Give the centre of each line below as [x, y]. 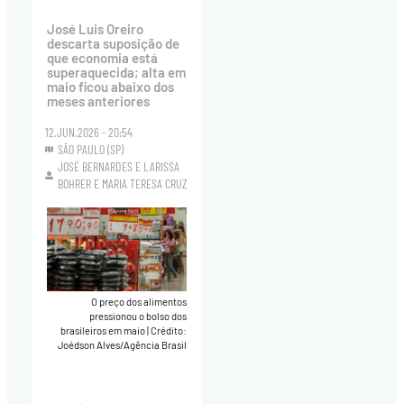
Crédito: [169, 330]
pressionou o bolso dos [138, 316]
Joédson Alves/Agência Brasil [123, 344]
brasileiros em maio [104, 330]
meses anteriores [98, 101]
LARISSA [162, 167]
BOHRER [75, 184]
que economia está [102, 58]
